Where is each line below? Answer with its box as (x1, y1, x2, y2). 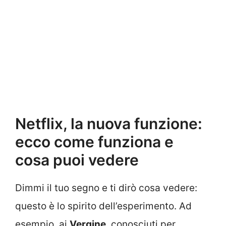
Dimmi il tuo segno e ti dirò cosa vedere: (15, 182, 197, 194)
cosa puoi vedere (15, 151, 139, 169)
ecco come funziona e (15, 133, 174, 151)
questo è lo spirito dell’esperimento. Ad (15, 200, 192, 212)
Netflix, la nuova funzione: (15, 115, 202, 133)
